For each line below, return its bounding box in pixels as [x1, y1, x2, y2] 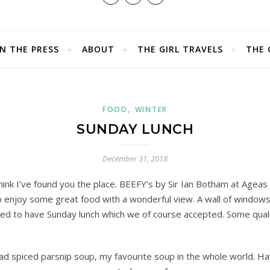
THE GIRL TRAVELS [137, 43, 223, 55]
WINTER [134, 104, 168, 115]
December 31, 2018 [102, 153, 168, 164]
